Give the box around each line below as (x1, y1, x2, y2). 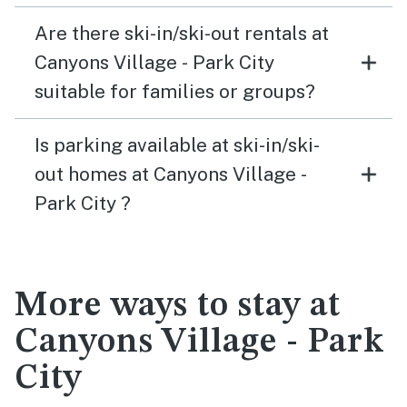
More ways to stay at (15, 289, 341, 323)
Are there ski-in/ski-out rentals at (35, 22, 329, 45)
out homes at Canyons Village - (35, 163, 307, 185)
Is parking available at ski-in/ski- (35, 134, 320, 156)
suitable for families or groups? (35, 80, 315, 103)
